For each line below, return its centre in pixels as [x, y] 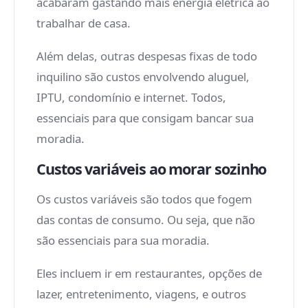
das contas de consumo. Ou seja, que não [146, 220]
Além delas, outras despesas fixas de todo [147, 56]
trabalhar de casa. [84, 23]
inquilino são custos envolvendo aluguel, [143, 77]
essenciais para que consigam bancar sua [145, 118]
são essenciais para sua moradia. [123, 240]
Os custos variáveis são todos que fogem [144, 199]
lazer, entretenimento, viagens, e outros [141, 294]
